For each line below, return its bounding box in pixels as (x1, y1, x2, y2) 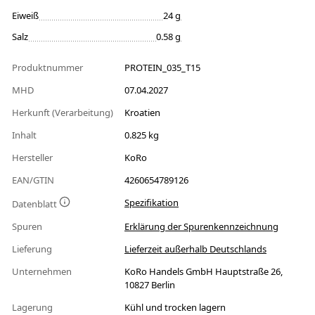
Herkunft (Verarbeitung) (12, 106, 115, 120)
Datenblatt (12, 198, 59, 211)
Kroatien (124, 106, 160, 120)
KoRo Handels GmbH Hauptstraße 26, (124, 265, 283, 278)
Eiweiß (12, 9, 39, 22)
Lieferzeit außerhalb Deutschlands (124, 243, 266, 256)
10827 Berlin (124, 278, 175, 292)
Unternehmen (12, 265, 74, 278)
